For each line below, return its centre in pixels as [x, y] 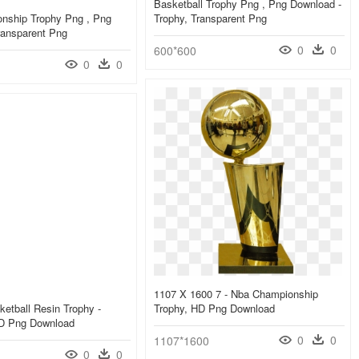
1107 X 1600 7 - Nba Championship [236, 294]
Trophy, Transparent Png [210, 18]
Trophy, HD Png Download [214, 309]
